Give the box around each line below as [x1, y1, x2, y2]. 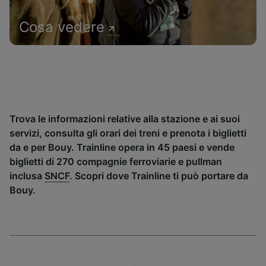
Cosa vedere [19, 18, 104, 36]
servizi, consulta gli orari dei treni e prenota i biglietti [9, 127, 246, 139]
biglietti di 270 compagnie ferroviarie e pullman [9, 156, 222, 167]
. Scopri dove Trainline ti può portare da [69, 170, 248, 182]
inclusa [9, 170, 45, 182]
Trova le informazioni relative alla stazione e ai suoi [9, 113, 240, 125]
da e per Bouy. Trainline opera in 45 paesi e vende [9, 141, 235, 153]
